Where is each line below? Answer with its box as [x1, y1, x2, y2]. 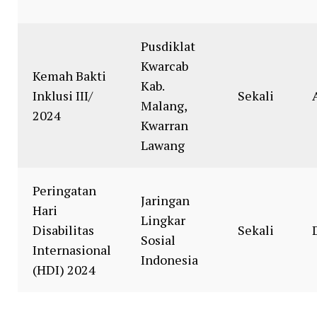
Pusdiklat [141, 38, 195, 54]
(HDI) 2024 [33, 261, 96, 278]
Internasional [33, 241, 111, 258]
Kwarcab [141, 57, 188, 74]
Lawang [141, 137, 185, 154]
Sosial [141, 231, 175, 248]
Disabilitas [33, 221, 94, 238]
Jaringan [141, 192, 190, 209]
